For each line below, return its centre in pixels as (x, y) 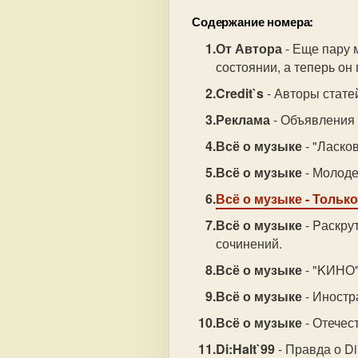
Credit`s (240, 93)
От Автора (249, 48)
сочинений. (249, 243)
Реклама (243, 119)
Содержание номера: (253, 22)
